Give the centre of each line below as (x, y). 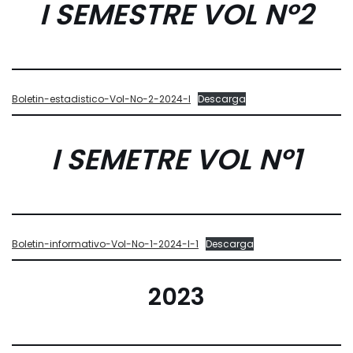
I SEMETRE (123, 160)
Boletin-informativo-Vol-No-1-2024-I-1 (105, 244)
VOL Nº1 (249, 160)
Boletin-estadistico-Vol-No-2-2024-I (101, 99)
